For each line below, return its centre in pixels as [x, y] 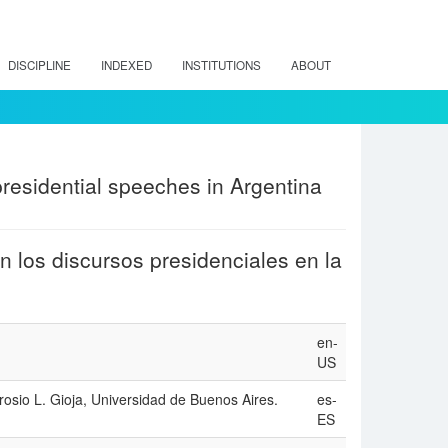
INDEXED [126, 65]
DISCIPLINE [39, 65]
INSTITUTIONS [221, 65]
